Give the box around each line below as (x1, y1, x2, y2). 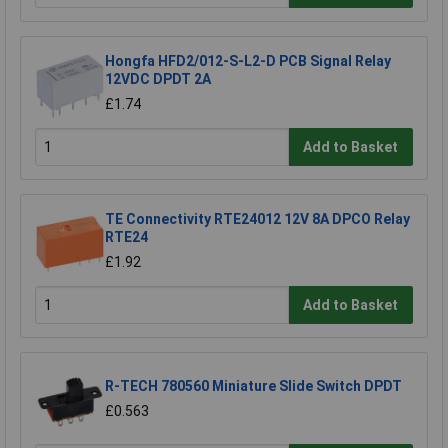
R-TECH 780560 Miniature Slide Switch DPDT (105, 378, 402, 395)
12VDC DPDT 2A (105, 71, 211, 88)
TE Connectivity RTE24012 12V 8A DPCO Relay (105, 211, 410, 228)
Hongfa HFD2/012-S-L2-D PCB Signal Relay (105, 53, 391, 70)
